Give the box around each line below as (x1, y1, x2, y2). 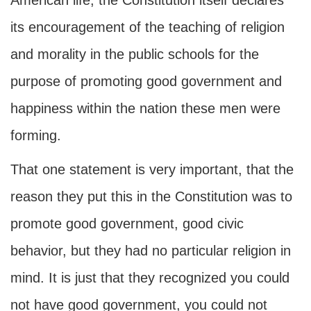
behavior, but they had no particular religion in (10, 243, 291, 258)
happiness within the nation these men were (10, 101, 280, 116)
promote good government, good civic (10, 216, 244, 231)
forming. (10, 128, 61, 143)
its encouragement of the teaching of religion (10, 19, 285, 35)
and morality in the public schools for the (10, 47, 259, 62)
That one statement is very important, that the (10, 162, 294, 177)
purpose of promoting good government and (10, 74, 282, 89)
